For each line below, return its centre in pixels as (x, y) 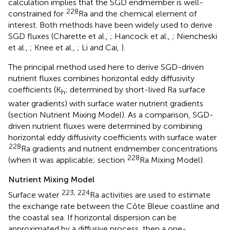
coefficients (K (35, 90)
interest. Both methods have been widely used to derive (110, 25)
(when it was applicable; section (68, 160)
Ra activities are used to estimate (150, 195)
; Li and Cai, (99, 48)
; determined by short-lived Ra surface (135, 90)
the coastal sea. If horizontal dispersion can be (92, 217)
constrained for (37, 14)
